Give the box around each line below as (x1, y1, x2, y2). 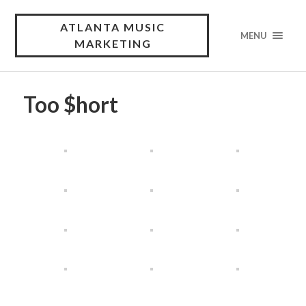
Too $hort (23, 92, 118, 117)
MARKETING (74, 37, 152, 50)
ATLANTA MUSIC (60, 20, 165, 33)
